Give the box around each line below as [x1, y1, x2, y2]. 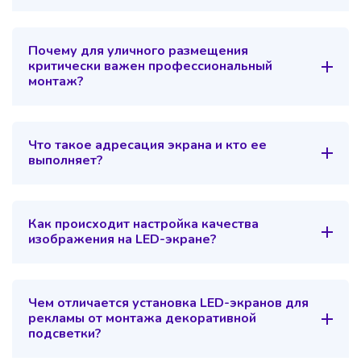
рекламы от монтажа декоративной [28, 309, 256, 328]
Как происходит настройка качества [28, 215, 259, 234]
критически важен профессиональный [28, 57, 272, 76]
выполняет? [28, 151, 103, 170]
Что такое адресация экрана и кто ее [28, 136, 267, 155]
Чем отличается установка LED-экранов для [28, 294, 309, 313]
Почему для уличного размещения [28, 42, 248, 60]
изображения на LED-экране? [28, 230, 217, 249]
